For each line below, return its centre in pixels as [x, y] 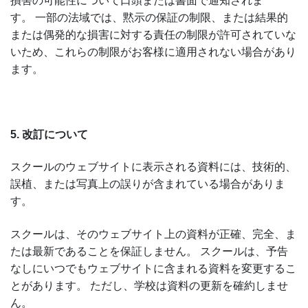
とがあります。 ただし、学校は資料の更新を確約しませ [149, 285]
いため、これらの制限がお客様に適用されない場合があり [153, 52]
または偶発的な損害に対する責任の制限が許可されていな [153, 35]
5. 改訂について [49, 134]
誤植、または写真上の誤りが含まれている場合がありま [148, 184]
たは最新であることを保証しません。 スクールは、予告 [149, 251]
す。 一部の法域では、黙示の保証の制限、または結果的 [149, 18]
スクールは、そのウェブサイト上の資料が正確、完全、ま [153, 234]
